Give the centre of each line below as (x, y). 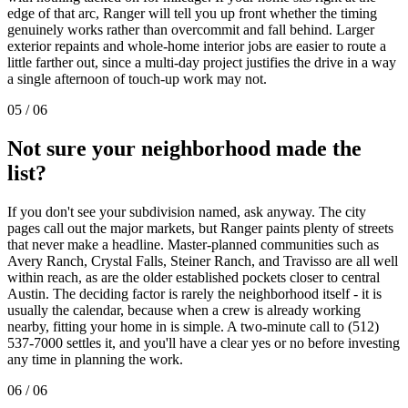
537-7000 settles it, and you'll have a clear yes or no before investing (204, 342)
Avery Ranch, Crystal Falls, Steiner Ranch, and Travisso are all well (203, 260)
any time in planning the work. (95, 359)
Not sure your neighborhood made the (184, 148)
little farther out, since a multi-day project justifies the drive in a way (202, 62)
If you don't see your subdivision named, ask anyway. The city (187, 211)
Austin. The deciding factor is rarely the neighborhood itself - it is (194, 293)
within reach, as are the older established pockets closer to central (194, 277)
